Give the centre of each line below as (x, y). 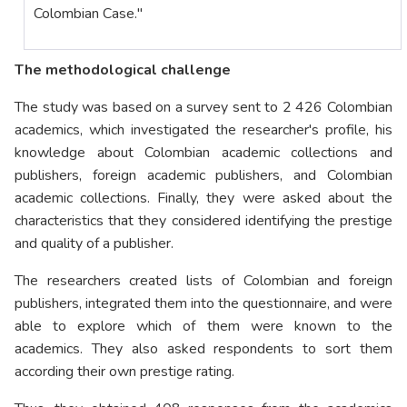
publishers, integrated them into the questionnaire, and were (203, 304)
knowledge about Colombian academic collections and (203, 153)
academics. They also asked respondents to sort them (203, 349)
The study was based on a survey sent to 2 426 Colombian (203, 108)
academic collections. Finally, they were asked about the (203, 199)
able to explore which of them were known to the (203, 327)
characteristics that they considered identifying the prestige (203, 221)
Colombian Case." (88, 14)
